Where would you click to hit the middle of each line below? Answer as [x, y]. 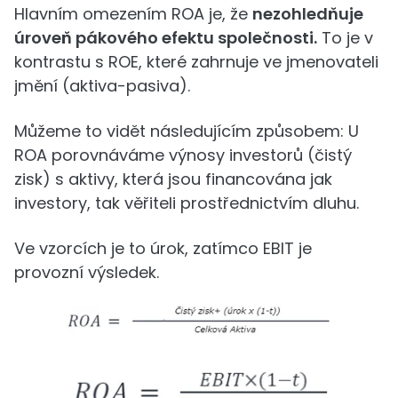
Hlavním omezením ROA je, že [133, 14]
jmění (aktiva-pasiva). [102, 86]
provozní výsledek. [87, 273]
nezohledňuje [308, 14]
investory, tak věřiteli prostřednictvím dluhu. [187, 203]
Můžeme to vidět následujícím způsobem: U [187, 131]
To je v [345, 38]
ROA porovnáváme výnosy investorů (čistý [183, 155]
